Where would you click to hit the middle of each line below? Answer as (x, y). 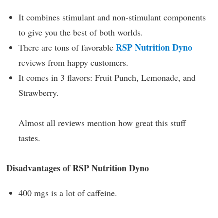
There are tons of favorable (66, 47)
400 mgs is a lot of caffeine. (68, 193)
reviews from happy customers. (73, 62)
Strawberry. (39, 92)
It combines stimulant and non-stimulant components (112, 17)
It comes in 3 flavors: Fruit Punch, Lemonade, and (107, 77)
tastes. (29, 137)
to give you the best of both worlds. (81, 32)
